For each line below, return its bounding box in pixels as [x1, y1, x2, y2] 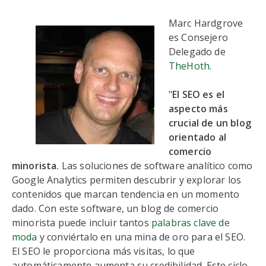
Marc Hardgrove [169, 17, 243, 30]
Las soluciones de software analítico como [59, 159, 253, 172]
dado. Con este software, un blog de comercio [12, 202, 219, 215]
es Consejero [169, 31, 228, 44]
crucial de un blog [169, 116, 251, 129]
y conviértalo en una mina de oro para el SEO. [37, 230, 246, 243]
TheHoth [169, 59, 210, 72]
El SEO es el [172, 88, 225, 101]
